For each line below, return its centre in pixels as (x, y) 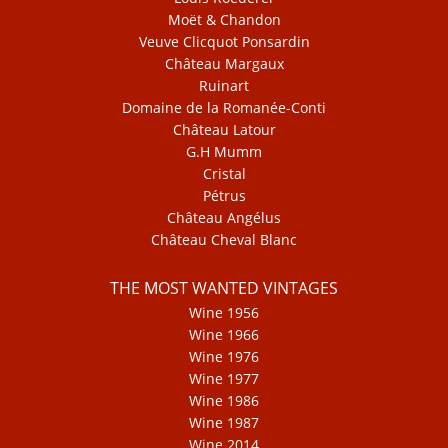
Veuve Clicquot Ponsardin (224, 41)
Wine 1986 (224, 400)
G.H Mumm (224, 151)
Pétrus (224, 195)
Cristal (224, 173)
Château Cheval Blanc (224, 239)
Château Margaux (224, 63)
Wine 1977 (224, 378)
